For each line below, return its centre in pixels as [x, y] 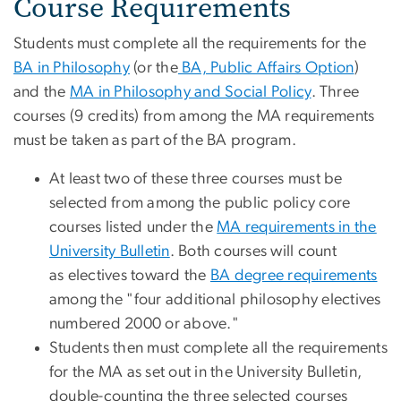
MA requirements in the [297, 228]
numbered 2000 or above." [146, 324]
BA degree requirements [294, 276]
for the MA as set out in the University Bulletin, [206, 373]
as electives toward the [130, 276]
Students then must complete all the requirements [218, 349]
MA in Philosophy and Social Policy [191, 93]
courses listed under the [133, 228]
